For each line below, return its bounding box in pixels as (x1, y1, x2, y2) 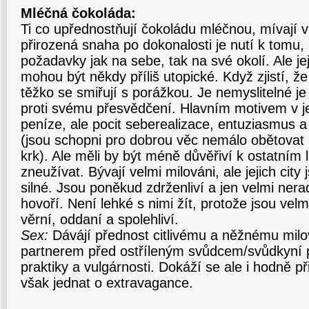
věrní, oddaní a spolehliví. (21, 212, 179, 227)
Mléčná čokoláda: (21, 6, 136, 21)
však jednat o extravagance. (21, 275, 193, 290)
